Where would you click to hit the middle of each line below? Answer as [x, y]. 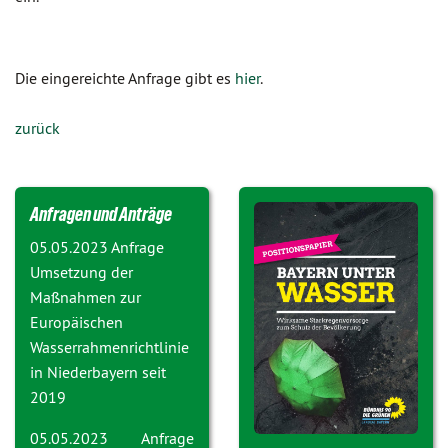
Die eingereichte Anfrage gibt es [125, 78]
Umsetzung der [81, 272]
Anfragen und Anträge [101, 214]
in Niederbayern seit [98, 372]
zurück [37, 128]
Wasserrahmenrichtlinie [109, 347]
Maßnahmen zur [85, 297]
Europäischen [76, 322]
